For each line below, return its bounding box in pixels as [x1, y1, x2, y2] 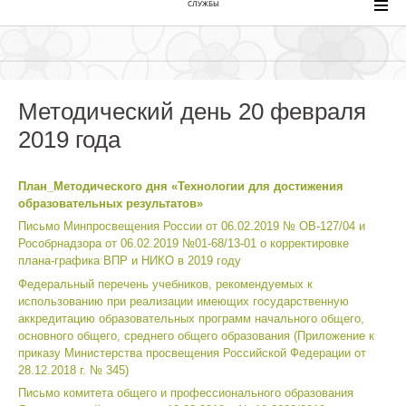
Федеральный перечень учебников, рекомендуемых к [18, 276, 313, 291]
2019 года [18, 125, 121, 153]
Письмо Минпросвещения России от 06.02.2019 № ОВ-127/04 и [18, 219, 365, 234]
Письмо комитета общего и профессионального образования [18, 386, 353, 401]
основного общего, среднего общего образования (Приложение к [18, 328, 374, 343]
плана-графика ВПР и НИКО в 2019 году [18, 254, 241, 268]
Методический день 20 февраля [18, 97, 366, 125]
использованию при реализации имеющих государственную [18, 294, 349, 308]
